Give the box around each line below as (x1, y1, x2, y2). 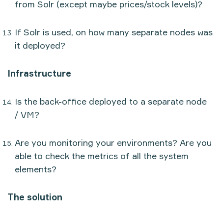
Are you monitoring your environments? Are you (15, 137, 212, 148)
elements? (15, 163, 56, 174)
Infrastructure (7, 67, 71, 79)
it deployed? (15, 39, 65, 51)
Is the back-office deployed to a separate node (15, 95, 207, 107)
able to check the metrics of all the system (15, 150, 189, 161)
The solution (7, 191, 62, 202)
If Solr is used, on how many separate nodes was (15, 26, 213, 37)
